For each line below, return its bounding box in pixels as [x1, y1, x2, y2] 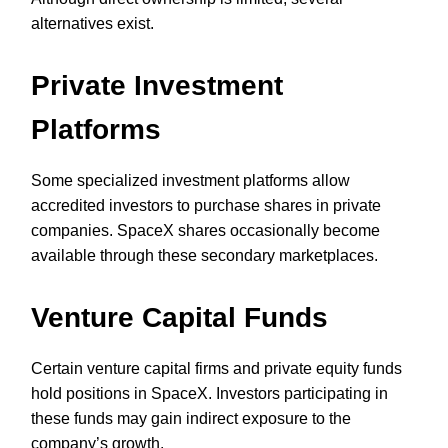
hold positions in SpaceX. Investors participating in [31, 384, 388, 402]
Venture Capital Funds [31, 301, 328, 333]
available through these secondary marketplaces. [31, 246, 378, 264]
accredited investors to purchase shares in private [31, 196, 381, 214]
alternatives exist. [31, 14, 154, 32]
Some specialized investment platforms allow [31, 171, 350, 189]
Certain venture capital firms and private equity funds [31, 359, 402, 377]
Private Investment [31, 69, 283, 101]
